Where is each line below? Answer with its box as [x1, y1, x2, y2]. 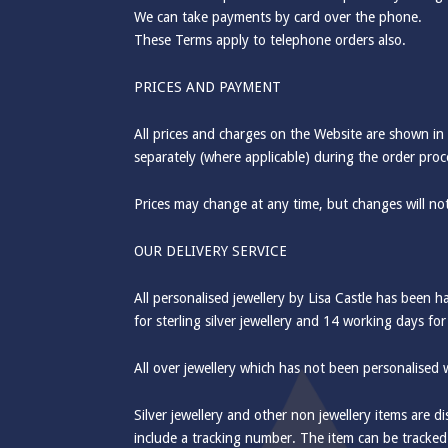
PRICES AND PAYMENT [134, 79, 282, 95]
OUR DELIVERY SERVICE [134, 243, 288, 259]
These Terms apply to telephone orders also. [134, 32, 407, 48]
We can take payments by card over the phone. [134, 9, 423, 25]
